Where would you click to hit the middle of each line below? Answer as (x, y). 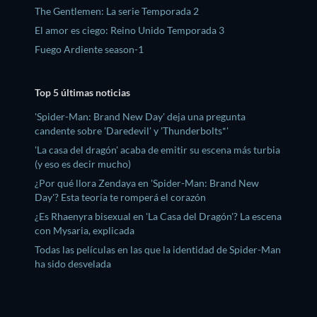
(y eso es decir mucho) (83, 164)
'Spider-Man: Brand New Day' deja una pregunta (140, 117)
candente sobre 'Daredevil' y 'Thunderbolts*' (132, 131)
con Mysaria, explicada (85, 231)
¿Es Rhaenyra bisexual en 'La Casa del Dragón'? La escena (158, 217)
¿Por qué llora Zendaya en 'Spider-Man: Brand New (147, 183)
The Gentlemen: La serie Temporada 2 (117, 11)
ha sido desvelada (73, 264)
